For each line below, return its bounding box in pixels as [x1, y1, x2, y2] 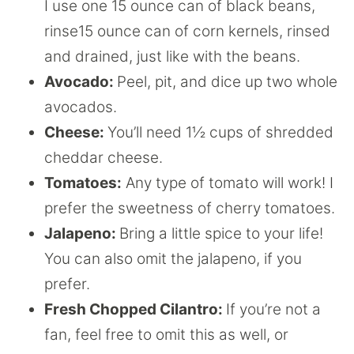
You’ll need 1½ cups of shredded [107, 123, 333, 141]
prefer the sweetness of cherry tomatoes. [44, 199, 335, 217]
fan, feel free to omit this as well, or [44, 326, 288, 344]
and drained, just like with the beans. [44, 47, 300, 66]
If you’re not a [226, 300, 321, 318]
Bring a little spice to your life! [119, 224, 323, 243]
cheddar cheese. [44, 149, 163, 167]
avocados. [44, 98, 117, 116]
